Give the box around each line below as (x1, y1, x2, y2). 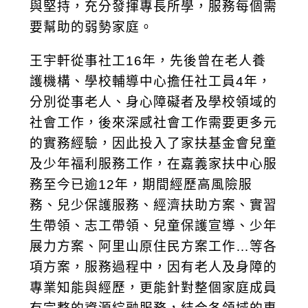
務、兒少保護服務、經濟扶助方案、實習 (30, 197, 278, 212)
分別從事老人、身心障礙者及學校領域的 (30, 94, 278, 109)
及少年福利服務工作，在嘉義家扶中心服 (30, 156, 278, 171)
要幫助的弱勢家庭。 (30, 20, 154, 35)
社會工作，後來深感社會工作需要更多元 (30, 115, 278, 130)
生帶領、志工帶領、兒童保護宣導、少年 (30, 218, 278, 233)
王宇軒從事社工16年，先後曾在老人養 (30, 53, 267, 68)
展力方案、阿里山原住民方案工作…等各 (30, 239, 278, 254)
